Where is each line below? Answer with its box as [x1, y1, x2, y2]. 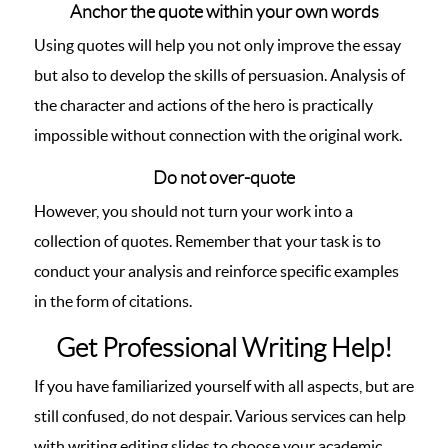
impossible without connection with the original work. [34, 126, 402, 144]
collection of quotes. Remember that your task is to [34, 232, 381, 250]
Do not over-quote [153, 168, 295, 188]
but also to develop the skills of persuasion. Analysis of [34, 66, 405, 84]
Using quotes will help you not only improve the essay [34, 36, 401, 54]
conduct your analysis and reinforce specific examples [34, 262, 399, 280]
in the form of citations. [34, 292, 192, 310]
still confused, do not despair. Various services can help [34, 407, 406, 425]
